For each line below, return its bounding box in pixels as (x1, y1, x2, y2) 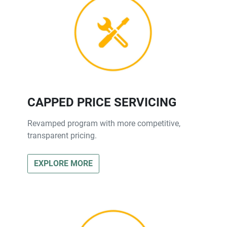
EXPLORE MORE (34, 158, 93, 168)
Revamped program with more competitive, (27, 118, 180, 128)
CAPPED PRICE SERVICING (27, 95, 176, 109)
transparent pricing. (27, 130, 97, 140)
